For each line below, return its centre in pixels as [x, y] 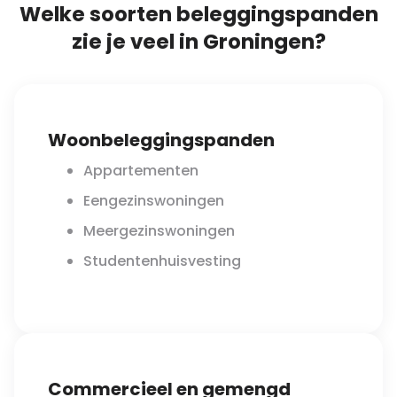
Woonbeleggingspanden [161, 140]
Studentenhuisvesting [162, 261]
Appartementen [141, 171]
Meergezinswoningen [159, 231]
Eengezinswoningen [154, 201]
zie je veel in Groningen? [198, 42]
